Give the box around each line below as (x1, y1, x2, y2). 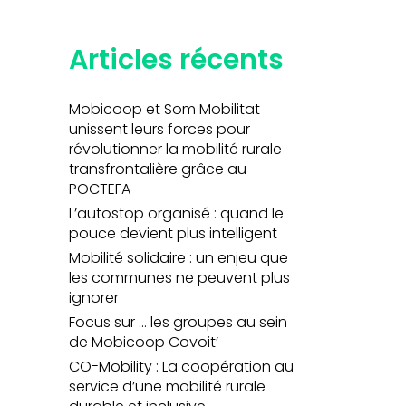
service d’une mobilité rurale (69, 376, 266, 397)
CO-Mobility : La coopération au (69, 356, 294, 377)
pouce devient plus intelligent (69, 223, 277, 244)
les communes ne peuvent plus (69, 267, 290, 288)
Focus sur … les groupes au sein (69, 312, 287, 333)
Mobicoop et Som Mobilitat (69, 99, 260, 120)
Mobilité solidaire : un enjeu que (69, 247, 288, 268)
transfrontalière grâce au (69, 159, 246, 179)
